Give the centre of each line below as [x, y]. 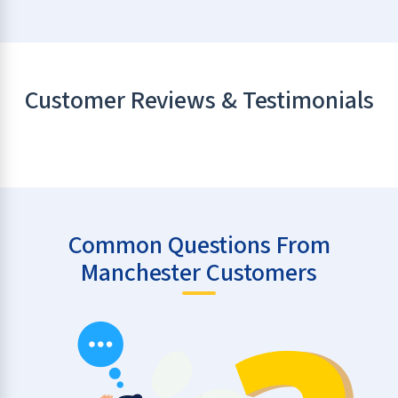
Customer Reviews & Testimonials [199, 101]
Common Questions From [199, 246]
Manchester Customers [199, 273]
